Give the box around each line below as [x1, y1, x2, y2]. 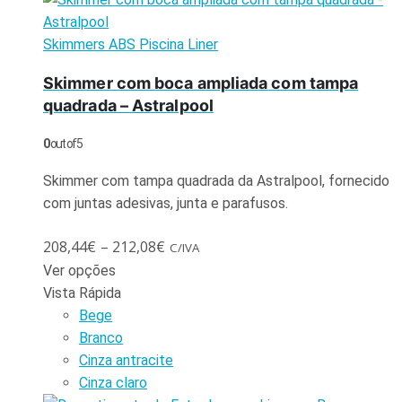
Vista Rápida [43, 284, 121, 301]
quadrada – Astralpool [43, 95, 214, 115]
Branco [79, 328, 123, 346]
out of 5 [48, 135, 83, 151]
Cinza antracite [79, 351, 173, 369]
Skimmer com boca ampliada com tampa [43, 73, 359, 92]
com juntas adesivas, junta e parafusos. [43, 194, 288, 212]
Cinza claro [79, 373, 147, 391]
